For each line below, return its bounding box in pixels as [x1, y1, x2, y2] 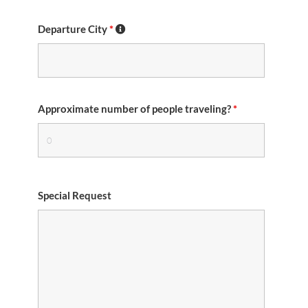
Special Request [38, 189, 111, 201]
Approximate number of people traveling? [38, 102, 233, 115]
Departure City [38, 23, 109, 35]
